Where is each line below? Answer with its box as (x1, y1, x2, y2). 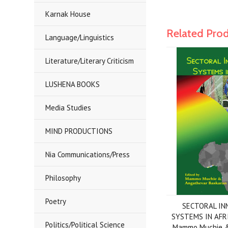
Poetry (45, 196, 67, 206)
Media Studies (45, 103, 92, 112)
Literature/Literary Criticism (45, 56, 134, 66)
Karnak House (45, 9, 91, 19)
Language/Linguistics (45, 33, 115, 42)
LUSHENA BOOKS (45, 79, 100, 89)
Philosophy (45, 173, 81, 183)
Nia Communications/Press (45, 150, 130, 159)
